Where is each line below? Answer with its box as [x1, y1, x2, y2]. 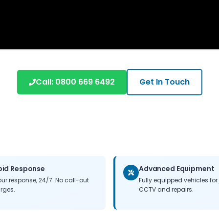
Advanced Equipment [139, 164, 215, 174]
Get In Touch [139, 76, 190, 88]
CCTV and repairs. [139, 185, 194, 194]
